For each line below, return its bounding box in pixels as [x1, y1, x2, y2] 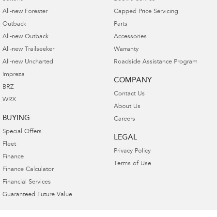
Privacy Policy [113, 148, 151, 155]
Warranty [113, 46, 139, 53]
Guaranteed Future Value [2, 191, 72, 198]
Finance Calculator [2, 166, 54, 173]
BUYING [2, 114, 30, 122]
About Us [113, 103, 140, 110]
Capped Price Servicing [113, 8, 178, 15]
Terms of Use [113, 160, 151, 167]
